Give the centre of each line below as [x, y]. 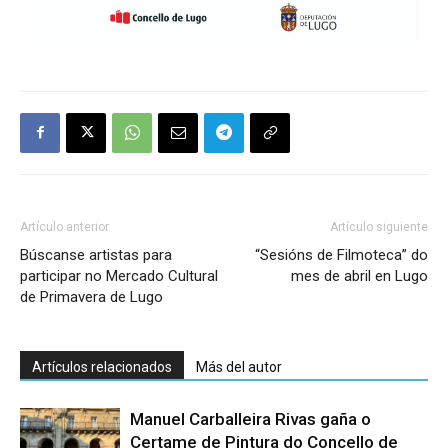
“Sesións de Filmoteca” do [341, 254]
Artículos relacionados [102, 366]
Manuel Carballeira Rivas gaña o [250, 418]
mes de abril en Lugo [359, 275]
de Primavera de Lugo [91, 296]
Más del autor [239, 366]
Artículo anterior [64, 226]
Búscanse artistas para [96, 254]
